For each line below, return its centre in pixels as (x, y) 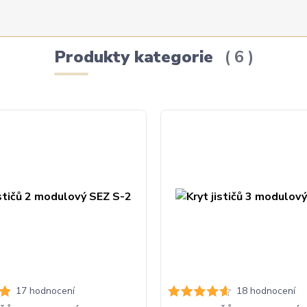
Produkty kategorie (136, 57)
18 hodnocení (266, 291)
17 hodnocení (45, 291)
